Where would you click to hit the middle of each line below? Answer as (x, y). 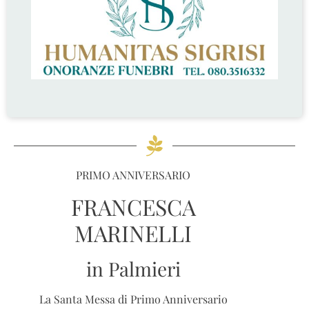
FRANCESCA (133, 206)
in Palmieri (133, 268)
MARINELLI (133, 232)
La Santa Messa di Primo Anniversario (133, 299)
